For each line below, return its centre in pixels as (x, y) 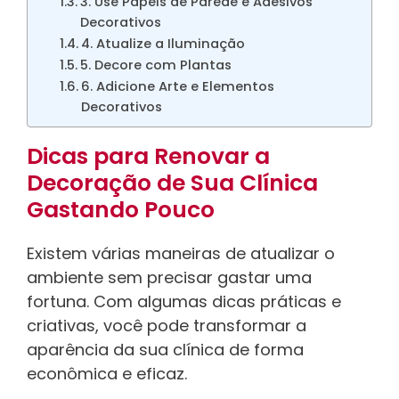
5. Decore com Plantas (155, 65)
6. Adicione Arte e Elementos (177, 87)
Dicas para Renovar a (148, 157)
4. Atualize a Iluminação (163, 44)
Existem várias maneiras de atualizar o (181, 254)
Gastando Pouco (121, 210)
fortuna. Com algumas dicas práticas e (184, 302)
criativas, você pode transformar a (167, 326)
